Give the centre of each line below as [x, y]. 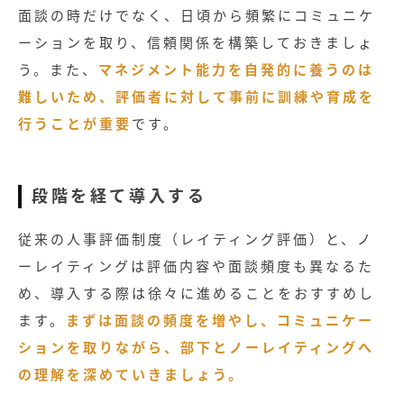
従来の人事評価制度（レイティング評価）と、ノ [196, 239]
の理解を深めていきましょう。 [131, 374]
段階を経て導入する [119, 195]
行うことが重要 [75, 123]
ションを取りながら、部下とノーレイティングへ [196, 347]
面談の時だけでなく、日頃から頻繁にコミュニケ [197, 14]
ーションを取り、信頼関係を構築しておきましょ [196, 41]
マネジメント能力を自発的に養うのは [236, 69]
